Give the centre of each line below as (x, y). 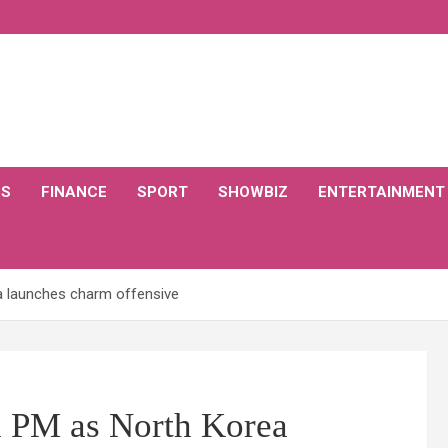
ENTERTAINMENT (381, 192)
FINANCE (74, 192)
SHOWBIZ (253, 192)
